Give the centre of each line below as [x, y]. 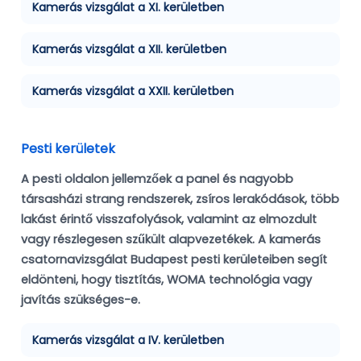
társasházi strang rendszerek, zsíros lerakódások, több [180, 199]
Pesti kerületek [68, 149]
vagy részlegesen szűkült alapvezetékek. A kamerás [171, 240]
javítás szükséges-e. [81, 300]
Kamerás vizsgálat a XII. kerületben [129, 50]
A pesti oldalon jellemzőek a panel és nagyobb [157, 179]
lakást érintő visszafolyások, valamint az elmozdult [169, 220]
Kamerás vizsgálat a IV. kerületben [128, 340]
